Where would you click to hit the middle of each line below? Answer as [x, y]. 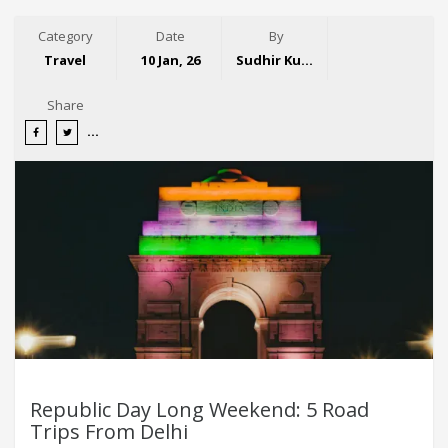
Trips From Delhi [109, 431]
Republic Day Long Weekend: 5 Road [199, 409]
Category [65, 35]
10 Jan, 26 [171, 59]
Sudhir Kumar [307, 59]
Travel [65, 59]
